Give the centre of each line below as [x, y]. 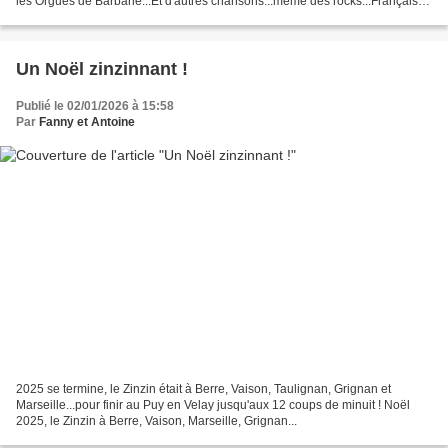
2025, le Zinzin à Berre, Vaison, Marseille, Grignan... [156, 421]
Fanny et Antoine [87, 121]
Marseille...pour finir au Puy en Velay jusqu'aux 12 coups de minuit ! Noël [213, 405]
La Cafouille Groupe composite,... [106, 16]
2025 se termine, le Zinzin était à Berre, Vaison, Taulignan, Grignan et [203, 389]
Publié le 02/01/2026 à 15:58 [95, 105]
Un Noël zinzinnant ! [102, 68]
